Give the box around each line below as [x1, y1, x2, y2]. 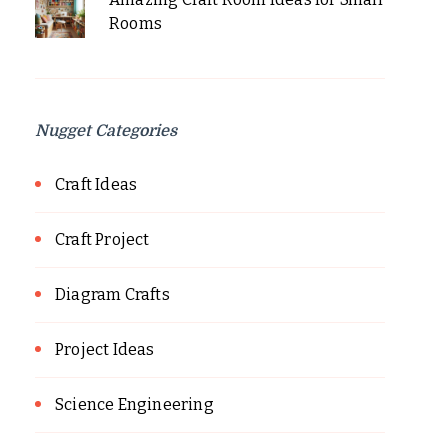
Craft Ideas [55, 174, 138, 194]
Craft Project [55, 229, 150, 249]
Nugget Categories [35, 121, 177, 140]
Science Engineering [55, 394, 214, 414]
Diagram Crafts [55, 284, 170, 304]
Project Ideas [55, 339, 155, 359]
